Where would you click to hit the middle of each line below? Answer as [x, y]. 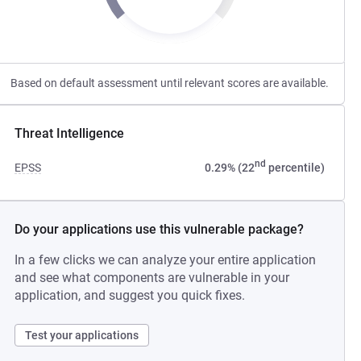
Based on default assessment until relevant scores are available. [170, 83]
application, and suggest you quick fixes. [130, 295]
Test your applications [82, 335]
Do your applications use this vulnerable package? [160, 229]
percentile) [295, 168]
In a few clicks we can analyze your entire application [166, 260]
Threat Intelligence [70, 133]
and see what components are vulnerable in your [152, 278]
